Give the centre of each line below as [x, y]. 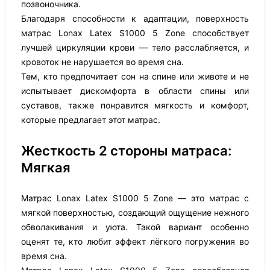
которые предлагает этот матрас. [91, 120]
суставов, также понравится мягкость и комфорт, [135, 105]
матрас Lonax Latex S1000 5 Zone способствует [135, 33]
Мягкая [46, 168]
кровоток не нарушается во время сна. [102, 62]
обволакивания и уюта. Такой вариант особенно [135, 227]
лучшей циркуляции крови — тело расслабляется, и [135, 47]
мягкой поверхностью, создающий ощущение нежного [135, 212]
